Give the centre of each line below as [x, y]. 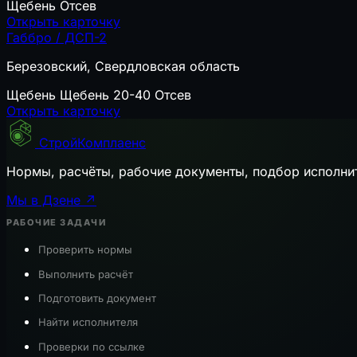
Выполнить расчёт [86, 274]
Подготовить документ [97, 298]
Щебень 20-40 [105, 95]
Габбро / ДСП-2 [57, 38]
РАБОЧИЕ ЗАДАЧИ [57, 223]
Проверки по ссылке [92, 346]
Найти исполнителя [88, 322]
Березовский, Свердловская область [123, 67]
